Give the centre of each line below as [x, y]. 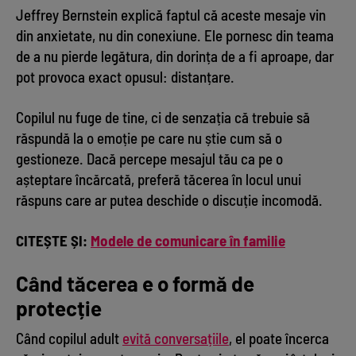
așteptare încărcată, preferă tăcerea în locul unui [159, 179]
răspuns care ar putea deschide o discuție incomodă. [169, 199]
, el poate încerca [279, 338]
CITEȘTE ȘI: [53, 240]
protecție [59, 308]
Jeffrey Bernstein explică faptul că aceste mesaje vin [171, 14]
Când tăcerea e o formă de [135, 283]
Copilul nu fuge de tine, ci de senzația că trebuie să [163, 117]
